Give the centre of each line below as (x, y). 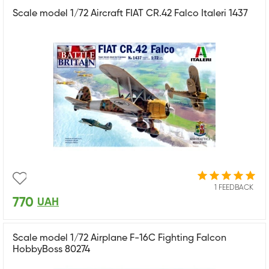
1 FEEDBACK (234, 188)
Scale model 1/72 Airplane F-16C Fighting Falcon (119, 238)
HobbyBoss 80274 (51, 249)
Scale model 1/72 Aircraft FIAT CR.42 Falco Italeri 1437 (130, 14)
